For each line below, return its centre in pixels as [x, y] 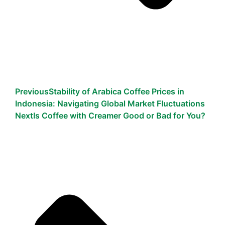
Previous [32, 92]
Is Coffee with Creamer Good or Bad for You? [119, 116]
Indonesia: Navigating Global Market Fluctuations [110, 104]
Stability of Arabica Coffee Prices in [117, 92]
